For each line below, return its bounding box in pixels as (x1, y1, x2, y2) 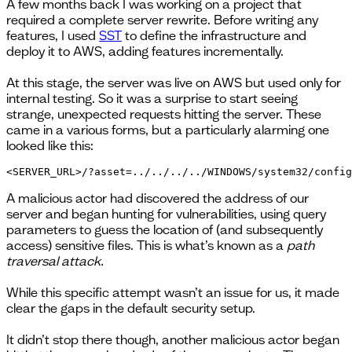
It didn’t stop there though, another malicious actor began (6, 331, 339, 347)
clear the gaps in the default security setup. (6, 299, 255, 316)
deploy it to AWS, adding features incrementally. (6, 42, 284, 59)
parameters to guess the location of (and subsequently (6, 221, 323, 237)
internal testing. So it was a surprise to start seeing (6, 90, 298, 106)
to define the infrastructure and (122, 27, 306, 43)
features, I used (6, 27, 99, 43)
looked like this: (6, 137, 93, 153)
